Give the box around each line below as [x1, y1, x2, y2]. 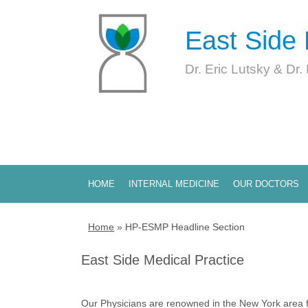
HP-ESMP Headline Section [125, 221, 245, 232]
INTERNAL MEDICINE [129, 179, 219, 189]
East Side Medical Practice [81, 252, 244, 267]
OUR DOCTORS [233, 179, 299, 189]
